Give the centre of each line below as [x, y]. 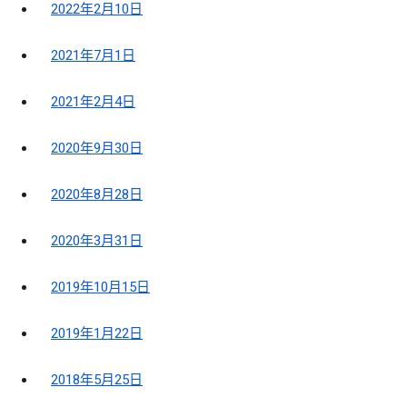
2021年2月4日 [93, 102]
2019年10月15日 [100, 288]
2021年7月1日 [93, 56]
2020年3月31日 [97, 241]
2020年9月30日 [97, 149]
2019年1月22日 [97, 334]
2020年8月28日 [97, 195]
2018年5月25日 [97, 380]
